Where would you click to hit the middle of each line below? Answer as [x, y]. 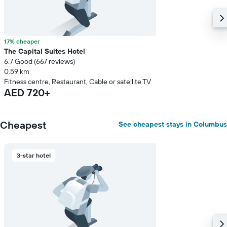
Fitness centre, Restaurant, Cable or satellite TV [78, 82]
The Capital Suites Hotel [45, 51]
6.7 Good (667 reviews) [40, 61]
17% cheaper [22, 41]
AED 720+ [27, 92]
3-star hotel [34, 155]
